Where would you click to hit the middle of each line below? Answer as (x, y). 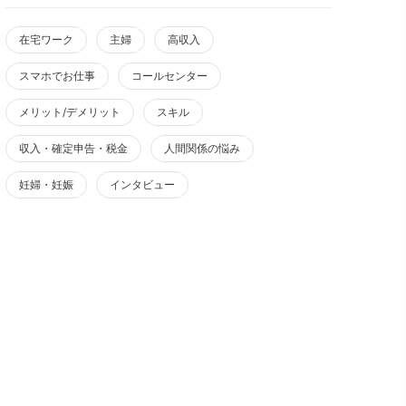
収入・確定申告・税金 (73, 148)
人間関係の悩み (202, 148)
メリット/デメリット (70, 112)
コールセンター (169, 76)
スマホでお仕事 (57, 76)
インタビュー (142, 184)
